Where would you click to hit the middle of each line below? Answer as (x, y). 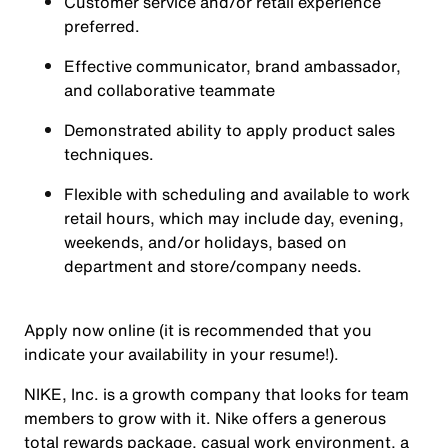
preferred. (102, 26)
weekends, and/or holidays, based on (205, 242)
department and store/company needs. (213, 266)
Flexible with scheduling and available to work (237, 194)
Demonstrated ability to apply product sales (229, 130)
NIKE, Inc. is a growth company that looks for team (216, 394)
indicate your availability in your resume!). (181, 354)
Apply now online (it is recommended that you (198, 330)
